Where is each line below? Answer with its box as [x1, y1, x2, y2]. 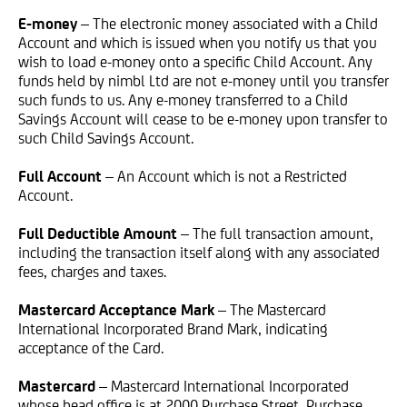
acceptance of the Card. [18, 339, 164, 357]
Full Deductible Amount [18, 224, 177, 243]
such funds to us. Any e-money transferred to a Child [18, 91, 348, 109]
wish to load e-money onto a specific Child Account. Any [18, 53, 372, 71]
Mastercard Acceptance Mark [18, 301, 214, 319]
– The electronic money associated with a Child [81, 15, 378, 33]
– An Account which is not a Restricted [105, 167, 347, 185]
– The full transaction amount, [181, 224, 373, 243]
